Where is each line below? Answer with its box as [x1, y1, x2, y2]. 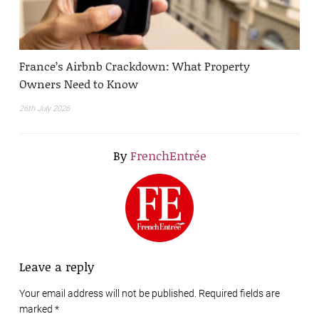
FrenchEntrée [130, 146, 206, 164]
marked [19, 303, 55, 315]
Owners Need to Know [19, 75, 138, 92]
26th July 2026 [19, 103, 70, 113]
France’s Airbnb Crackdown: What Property [19, 57, 250, 74]
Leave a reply [19, 257, 94, 275]
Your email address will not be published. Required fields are [19, 287, 280, 299]
